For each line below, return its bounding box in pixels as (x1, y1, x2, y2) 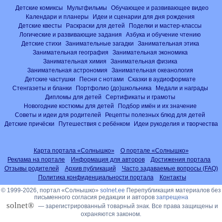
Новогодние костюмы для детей (23, 102, 114, 109)
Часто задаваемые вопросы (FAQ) (121, 165, 218, 172)
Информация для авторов (71, 156, 145, 163)
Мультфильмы (67, 4, 107, 11)
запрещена (156, 193, 188, 201)
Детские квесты (18, 22, 62, 29)
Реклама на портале (7, 156, 65, 163)
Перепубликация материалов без (125, 186, 221, 194)
